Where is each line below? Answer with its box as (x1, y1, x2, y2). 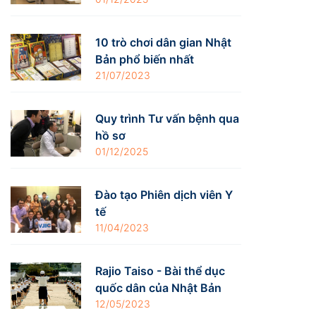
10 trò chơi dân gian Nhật (95, 35, 232, 49)
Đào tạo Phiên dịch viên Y (95, 187, 233, 202)
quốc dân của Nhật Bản (95, 280, 222, 295)
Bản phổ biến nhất (95, 51, 195, 66)
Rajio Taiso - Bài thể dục (95, 263, 226, 278)
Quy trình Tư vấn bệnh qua (95, 111, 240, 126)
